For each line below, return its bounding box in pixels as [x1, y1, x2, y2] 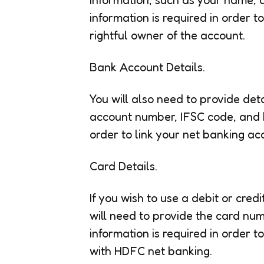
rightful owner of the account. [90, 28, 245, 42]
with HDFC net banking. [90, 243, 212, 258]
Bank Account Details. [90, 60, 205, 74]
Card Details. [90, 159, 157, 173]
